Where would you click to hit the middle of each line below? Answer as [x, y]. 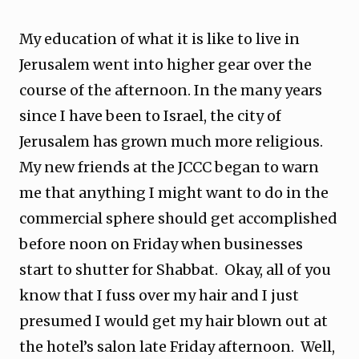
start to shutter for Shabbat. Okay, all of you [175, 270]
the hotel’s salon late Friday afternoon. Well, [177, 347]
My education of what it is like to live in [159, 39]
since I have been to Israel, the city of [150, 116]
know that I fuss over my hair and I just [159, 295]
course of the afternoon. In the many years [171, 90]
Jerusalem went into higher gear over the [165, 65]
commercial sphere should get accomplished [178, 218]
